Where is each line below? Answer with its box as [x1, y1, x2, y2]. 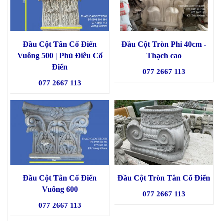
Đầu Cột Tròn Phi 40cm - [121, 40, 206, 49]
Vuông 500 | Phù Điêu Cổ [17, 51, 103, 60]
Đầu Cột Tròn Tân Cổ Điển [117, 174, 210, 183]
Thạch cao [146, 51, 182, 60]
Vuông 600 [41, 185, 78, 194]
